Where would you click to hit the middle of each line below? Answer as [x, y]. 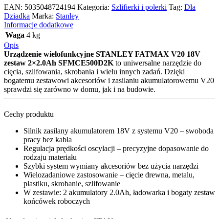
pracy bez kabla [48, 140]
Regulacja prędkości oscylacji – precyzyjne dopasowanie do [116, 149]
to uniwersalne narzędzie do [157, 63]
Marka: [44, 16]
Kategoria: [93, 7]
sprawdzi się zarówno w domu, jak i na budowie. [80, 89]
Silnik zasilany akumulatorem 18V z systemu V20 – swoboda [119, 131]
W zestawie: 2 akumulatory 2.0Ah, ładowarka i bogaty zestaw [119, 193]
